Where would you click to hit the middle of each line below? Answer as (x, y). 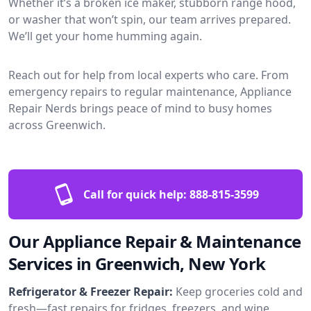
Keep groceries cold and (239, 291)
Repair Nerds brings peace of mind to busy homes (140, 108)
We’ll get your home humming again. (105, 36)
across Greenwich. (57, 125)
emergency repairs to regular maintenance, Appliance (150, 91)
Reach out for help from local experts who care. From (149, 75)
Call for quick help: (135, 194)
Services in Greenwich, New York (137, 263)
